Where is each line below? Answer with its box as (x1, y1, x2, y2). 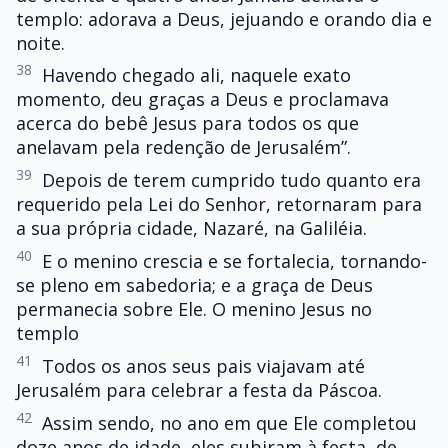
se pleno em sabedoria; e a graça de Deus (16, 273, 373, 298)
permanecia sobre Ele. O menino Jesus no (16, 297, 372, 322)
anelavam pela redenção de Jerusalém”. (16, 135, 351, 160)
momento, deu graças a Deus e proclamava (16, 87, 389, 112)
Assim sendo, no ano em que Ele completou (42, 410, 417, 435)
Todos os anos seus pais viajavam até (42, 353, 365, 378)
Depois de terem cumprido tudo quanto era (42, 168, 421, 193)
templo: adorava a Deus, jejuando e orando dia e (16, 6, 432, 31)
